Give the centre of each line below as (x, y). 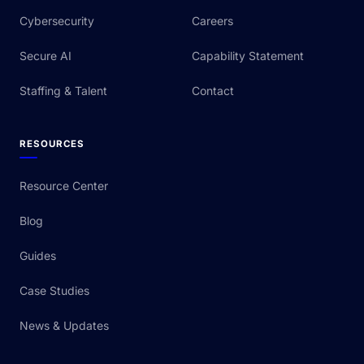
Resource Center (64, 186)
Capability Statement (248, 56)
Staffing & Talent (63, 91)
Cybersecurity (57, 21)
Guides (38, 256)
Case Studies (54, 291)
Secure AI (45, 56)
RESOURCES (52, 144)
